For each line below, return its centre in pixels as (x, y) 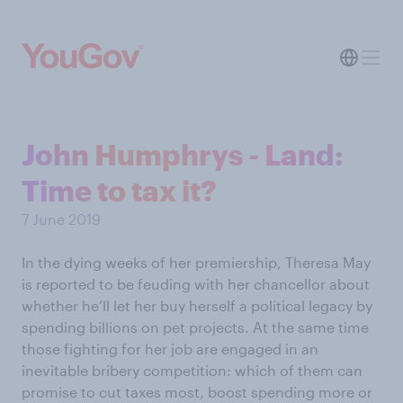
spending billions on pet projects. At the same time (195, 327)
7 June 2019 (61, 219)
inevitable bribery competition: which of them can (192, 370)
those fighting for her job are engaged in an (170, 349)
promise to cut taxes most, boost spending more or (197, 392)
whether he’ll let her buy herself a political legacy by (197, 305)
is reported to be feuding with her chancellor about (196, 284)
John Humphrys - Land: (183, 154)
